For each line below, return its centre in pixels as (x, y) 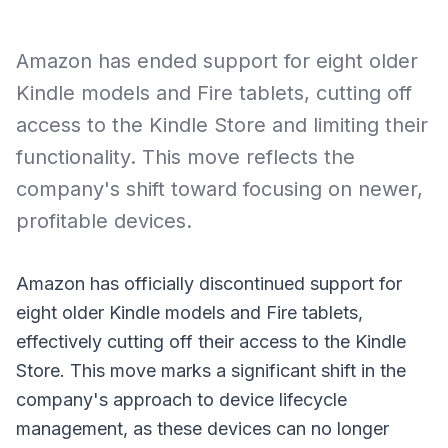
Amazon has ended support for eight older (217, 61)
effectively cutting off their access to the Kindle (211, 341)
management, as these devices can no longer (202, 428)
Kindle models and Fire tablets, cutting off (214, 93)
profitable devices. (104, 221)
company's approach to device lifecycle (181, 399)
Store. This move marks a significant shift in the (211, 370)
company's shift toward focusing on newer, (219, 189)
